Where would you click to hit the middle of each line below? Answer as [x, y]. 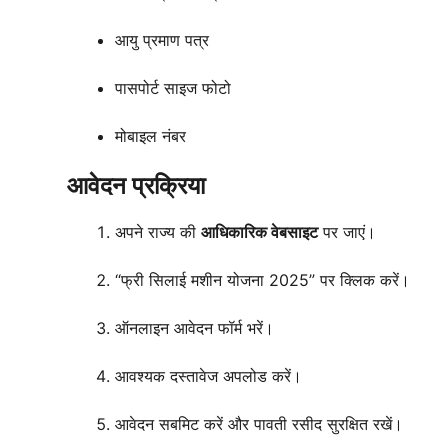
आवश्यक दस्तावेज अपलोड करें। [208, 376]
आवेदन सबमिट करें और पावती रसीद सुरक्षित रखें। [259, 424]
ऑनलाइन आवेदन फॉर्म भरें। [194, 328]
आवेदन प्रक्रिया [136, 186]
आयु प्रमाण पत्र [162, 40]
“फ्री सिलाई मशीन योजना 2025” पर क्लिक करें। [262, 280]
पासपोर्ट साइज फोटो [173, 88]
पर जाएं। [347, 232]
